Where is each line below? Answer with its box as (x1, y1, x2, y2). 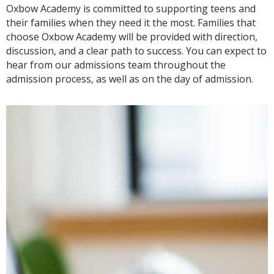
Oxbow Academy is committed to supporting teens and (6, 2, 256, 16)
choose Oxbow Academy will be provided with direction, (6, 30, 257, 44)
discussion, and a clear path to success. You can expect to (6, 44, 267, 58)
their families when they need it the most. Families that (6, 16, 256, 30)
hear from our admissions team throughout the (6, 58, 226, 72)
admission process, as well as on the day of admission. (6, 72, 253, 86)
